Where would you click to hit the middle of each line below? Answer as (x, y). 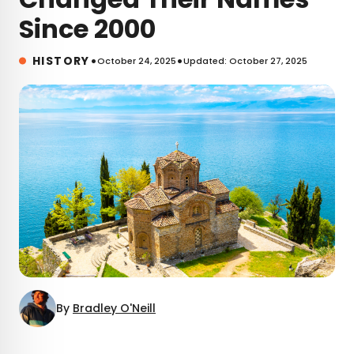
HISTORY (61, 60)
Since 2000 (87, 28)
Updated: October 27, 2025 (245, 60)
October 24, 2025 (136, 60)
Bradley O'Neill (114, 308)
